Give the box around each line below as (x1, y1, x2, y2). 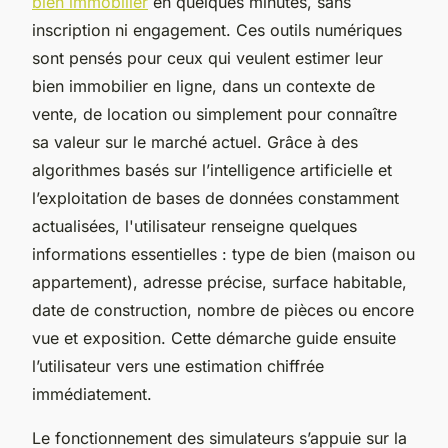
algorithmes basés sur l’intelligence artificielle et (32, 159, 392, 180)
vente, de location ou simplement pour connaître (32, 103, 397, 124)
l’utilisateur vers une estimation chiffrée (32, 355, 324, 376)
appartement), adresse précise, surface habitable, (32, 271, 407, 292)
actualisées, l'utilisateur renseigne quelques (32, 215, 357, 236)
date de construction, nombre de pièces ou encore (32, 299, 414, 320)
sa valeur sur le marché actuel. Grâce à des (32, 131, 358, 152)
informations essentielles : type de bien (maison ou (32, 243, 415, 264)
